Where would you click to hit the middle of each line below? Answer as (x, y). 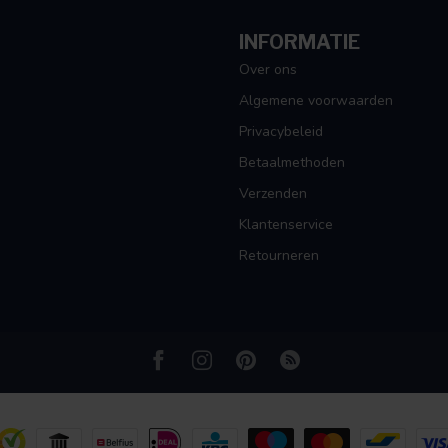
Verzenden (273, 194)
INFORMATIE (299, 42)
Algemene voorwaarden (316, 101)
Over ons (268, 70)
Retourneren (279, 256)
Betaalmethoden (292, 163)
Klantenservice (286, 225)
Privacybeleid (281, 132)
